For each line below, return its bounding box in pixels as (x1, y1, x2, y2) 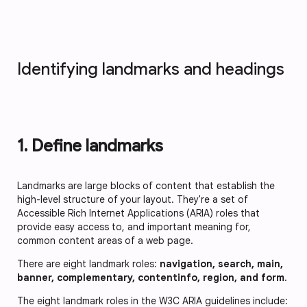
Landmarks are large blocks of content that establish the (17, 180, 275, 193)
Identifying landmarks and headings (17, 59, 284, 80)
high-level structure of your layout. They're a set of (17, 193, 248, 206)
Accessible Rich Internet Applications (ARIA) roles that (17, 207, 260, 220)
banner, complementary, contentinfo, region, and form (17, 271, 284, 284)
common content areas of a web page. (17, 234, 196, 247)
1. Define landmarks (17, 136, 167, 157)
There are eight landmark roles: (17, 258, 160, 271)
